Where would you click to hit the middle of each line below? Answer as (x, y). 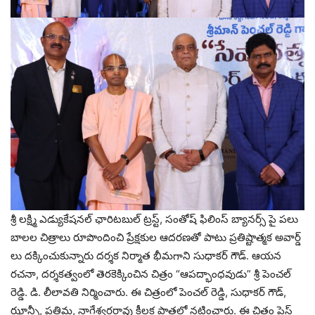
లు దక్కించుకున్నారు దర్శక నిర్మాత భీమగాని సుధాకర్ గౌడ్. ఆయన (146, 255)
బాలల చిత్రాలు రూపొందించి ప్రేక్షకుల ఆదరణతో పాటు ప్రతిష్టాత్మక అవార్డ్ (156, 237)
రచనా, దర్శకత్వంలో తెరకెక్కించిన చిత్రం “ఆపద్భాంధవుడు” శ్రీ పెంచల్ (151, 274)
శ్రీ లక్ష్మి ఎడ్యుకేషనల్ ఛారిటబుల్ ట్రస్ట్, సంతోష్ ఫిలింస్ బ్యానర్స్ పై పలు (154, 219)
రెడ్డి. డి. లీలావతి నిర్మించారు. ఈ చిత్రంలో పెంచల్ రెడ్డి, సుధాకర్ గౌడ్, (148, 292)
